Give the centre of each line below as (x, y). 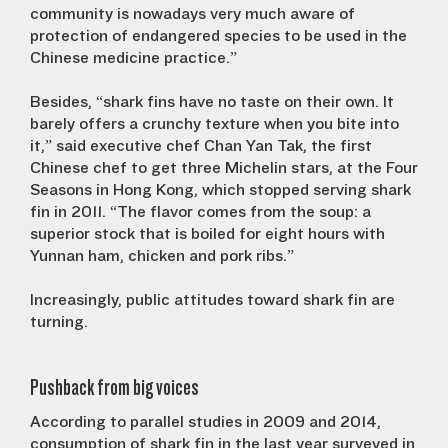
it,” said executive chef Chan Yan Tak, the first (201, 146)
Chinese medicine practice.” (133, 58)
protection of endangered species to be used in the (218, 36)
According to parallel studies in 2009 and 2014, (205, 422)
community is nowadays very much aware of (192, 14)
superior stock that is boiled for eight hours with (207, 234)
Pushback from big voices (114, 388)
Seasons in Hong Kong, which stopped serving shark (220, 190)
